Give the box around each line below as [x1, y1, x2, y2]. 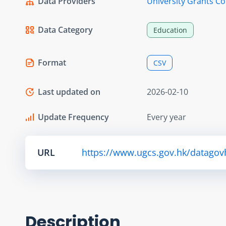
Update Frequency [38, 111, 109, 123]
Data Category [38, 24, 93, 35]
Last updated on [38, 86, 100, 97]
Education [153, 25, 187, 35]
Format [38, 56, 66, 68]
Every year [147, 111, 186, 123]
